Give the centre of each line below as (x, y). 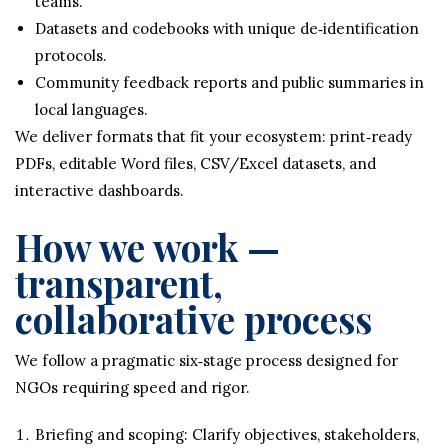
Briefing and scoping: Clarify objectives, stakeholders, (227, 434)
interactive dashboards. (99, 190)
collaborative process (193, 318)
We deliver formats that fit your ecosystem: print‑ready (213, 136)
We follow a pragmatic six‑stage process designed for (206, 360)
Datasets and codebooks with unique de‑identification (227, 28)
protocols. (71, 55)
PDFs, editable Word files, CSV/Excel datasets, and (195, 163)
